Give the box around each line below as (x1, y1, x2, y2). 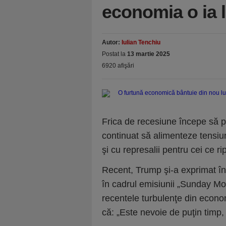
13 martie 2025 (127, 50, 170, 58)
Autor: (102, 39, 122, 46)
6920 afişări (102, 62, 134, 69)
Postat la (102, 50, 127, 58)
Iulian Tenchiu (122, 39, 160, 46)
